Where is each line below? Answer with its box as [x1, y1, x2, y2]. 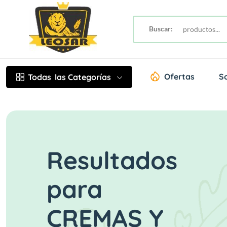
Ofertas [164, 71, 195, 82]
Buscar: [149, 24, 173, 33]
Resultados [47, 145, 177, 175]
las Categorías [55, 71, 111, 82]
